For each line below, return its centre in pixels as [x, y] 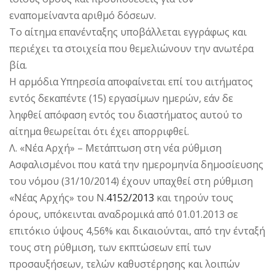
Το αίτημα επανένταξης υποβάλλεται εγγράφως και [128, 32]
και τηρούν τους [194, 197]
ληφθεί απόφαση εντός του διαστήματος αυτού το [126, 114]
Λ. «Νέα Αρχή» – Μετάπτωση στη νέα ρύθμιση [115, 148]
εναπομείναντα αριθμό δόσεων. [83, 15]
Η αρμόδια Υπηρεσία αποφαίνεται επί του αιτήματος [131, 81]
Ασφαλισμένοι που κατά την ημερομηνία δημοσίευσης [136, 164]
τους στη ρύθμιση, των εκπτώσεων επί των [110, 247]
